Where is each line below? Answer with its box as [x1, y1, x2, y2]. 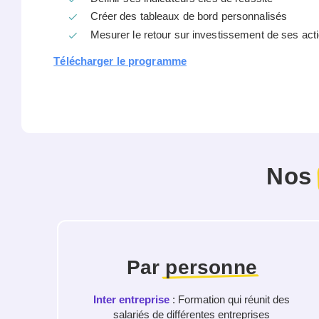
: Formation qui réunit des [172, 293, 291, 305]
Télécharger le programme [53, 55, 187, 68]
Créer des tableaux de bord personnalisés [90, 10, 288, 23]
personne [165, 256, 258, 278]
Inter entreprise [93, 293, 173, 305]
